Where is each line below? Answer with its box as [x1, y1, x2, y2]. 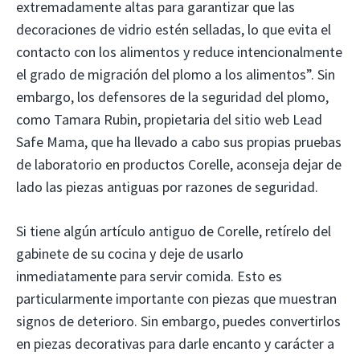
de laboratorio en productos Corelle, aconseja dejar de [16, 154, 342, 174]
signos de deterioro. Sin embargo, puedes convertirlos [16, 311, 341, 330]
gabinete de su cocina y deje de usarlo [16, 243, 243, 263]
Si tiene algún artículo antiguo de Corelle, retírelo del [16, 221, 331, 240]
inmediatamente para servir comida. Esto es [16, 266, 282, 285]
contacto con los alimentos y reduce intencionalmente [16, 42, 342, 61]
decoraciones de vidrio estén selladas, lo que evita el [16, 19, 331, 39]
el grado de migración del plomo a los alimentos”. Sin [16, 64, 335, 84]
